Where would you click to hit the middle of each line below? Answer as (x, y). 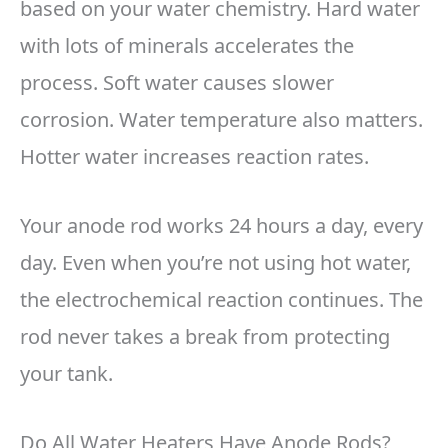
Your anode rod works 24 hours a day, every (221, 226)
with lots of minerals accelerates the (187, 46)
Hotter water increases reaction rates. (194, 157)
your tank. (66, 374)
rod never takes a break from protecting (205, 337)
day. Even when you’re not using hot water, (215, 263)
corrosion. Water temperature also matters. (221, 120)
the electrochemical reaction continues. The (221, 300)
